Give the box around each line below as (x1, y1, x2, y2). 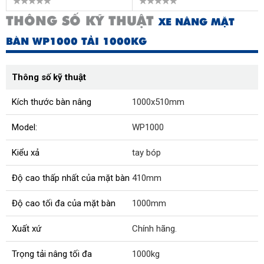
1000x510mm (132, 97, 184, 108)
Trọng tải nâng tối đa (12, 249, 92, 260)
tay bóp (132, 147, 161, 159)
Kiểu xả (12, 147, 39, 159)
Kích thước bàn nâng (12, 97, 91, 108)
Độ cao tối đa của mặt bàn (12, 198, 115, 209)
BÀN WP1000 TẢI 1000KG (6, 34, 147, 49)
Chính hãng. (132, 223, 177, 235)
